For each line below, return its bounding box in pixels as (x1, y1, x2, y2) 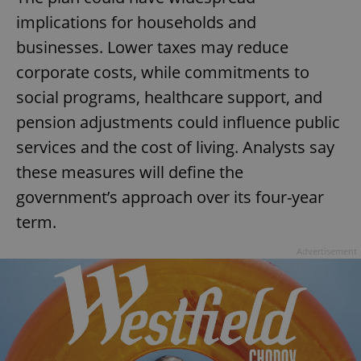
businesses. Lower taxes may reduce (16, 36, 288, 59)
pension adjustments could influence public (16, 111, 340, 134)
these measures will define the (16, 161, 243, 184)
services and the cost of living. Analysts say (16, 136, 334, 159)
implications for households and (16, 11, 256, 34)
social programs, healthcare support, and (16, 86, 322, 109)
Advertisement (297, 245, 357, 258)
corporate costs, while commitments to (16, 61, 309, 84)
